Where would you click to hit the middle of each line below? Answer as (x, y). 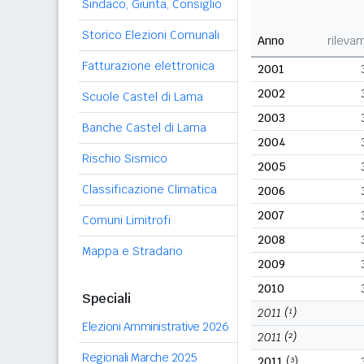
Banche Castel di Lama (144, 128)
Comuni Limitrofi (126, 220)
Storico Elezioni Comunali (151, 35)
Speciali (106, 299)
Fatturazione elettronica (148, 66)
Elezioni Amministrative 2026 (155, 327)
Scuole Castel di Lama (143, 97)
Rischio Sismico (125, 158)
